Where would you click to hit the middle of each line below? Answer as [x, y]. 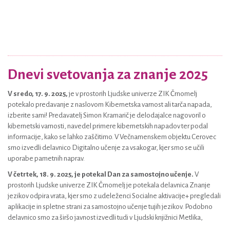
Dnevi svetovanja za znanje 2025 [108, 74]
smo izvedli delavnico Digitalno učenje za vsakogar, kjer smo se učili [106, 148]
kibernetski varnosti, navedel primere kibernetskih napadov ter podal [108, 126]
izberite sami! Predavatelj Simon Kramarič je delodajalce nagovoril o [107, 115]
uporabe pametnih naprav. [46, 158]
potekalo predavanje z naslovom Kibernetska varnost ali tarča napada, [110, 104]
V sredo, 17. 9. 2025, [38, 94]
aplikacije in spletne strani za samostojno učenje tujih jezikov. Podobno [110, 207]
